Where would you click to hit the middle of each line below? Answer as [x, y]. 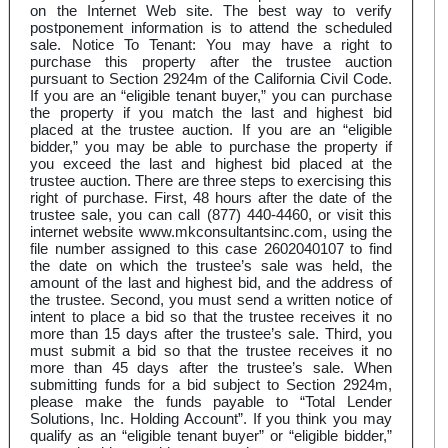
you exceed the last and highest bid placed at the [211, 164]
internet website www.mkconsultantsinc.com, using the [211, 232]
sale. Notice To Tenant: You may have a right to [211, 45]
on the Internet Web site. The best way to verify [211, 11]
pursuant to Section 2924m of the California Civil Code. [211, 79]
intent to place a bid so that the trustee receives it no [211, 317]
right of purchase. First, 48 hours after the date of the [211, 198]
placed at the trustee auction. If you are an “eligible [211, 130]
